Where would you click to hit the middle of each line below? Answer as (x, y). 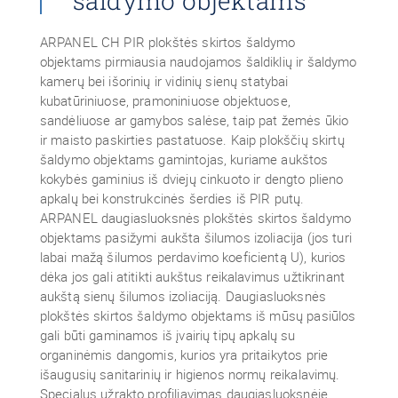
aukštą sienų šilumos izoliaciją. (131, 296)
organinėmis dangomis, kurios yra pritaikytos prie (184, 354)
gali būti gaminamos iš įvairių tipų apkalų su (167, 335)
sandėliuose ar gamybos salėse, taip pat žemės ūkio (194, 120)
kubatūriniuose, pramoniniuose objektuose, (165, 100)
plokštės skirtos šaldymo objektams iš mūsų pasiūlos (198, 315)
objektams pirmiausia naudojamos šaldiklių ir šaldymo (198, 61)
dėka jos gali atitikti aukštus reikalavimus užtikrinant (192, 276)
